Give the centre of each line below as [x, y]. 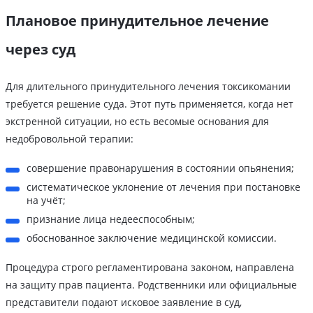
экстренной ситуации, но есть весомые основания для [137, 121]
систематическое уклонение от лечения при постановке [163, 187]
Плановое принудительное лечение [137, 20]
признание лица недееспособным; [111, 219]
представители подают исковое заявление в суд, [124, 302]
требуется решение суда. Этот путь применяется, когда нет [150, 103]
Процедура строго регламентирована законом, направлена [150, 267]
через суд [41, 49]
